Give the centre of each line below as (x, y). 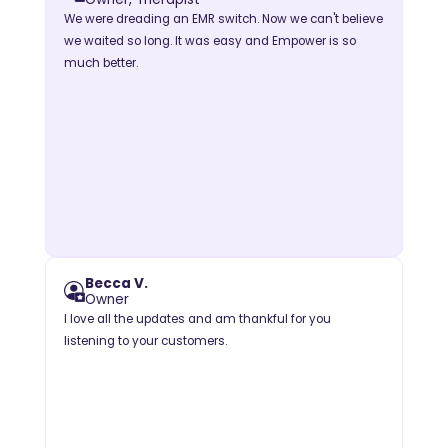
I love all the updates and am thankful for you (197, 318)
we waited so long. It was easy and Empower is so (209, 40)
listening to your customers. (145, 340)
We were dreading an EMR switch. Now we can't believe (223, 18)
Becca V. (116, 283)
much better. (100, 62)
